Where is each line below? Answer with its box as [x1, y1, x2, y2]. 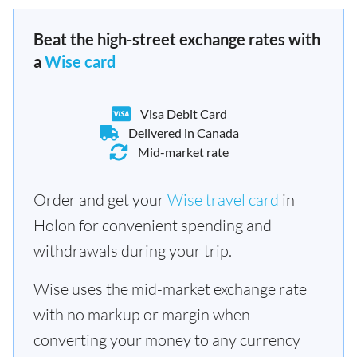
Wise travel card [167, 190, 279, 210]
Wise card [45, 52, 116, 71]
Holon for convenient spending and [33, 215, 272, 235]
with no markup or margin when [33, 304, 250, 324]
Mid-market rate [138, 144, 229, 159]
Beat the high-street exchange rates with [33, 29, 320, 49]
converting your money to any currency [33, 330, 300, 350]
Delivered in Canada [127, 125, 239, 140]
